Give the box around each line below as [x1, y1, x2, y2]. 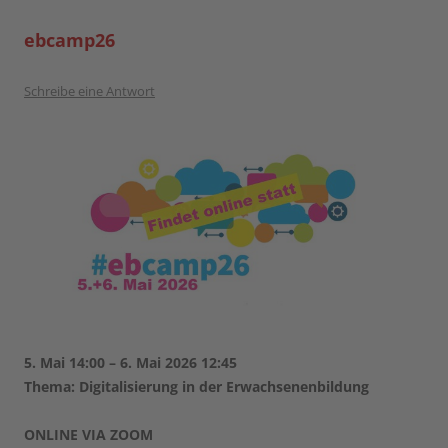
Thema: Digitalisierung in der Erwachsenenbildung [24, 376, 369, 396]
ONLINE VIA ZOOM [24, 424, 153, 444]
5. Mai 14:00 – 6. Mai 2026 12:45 [24, 352, 237, 372]
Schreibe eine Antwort [24, 82, 155, 101]
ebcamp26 [24, 28, 115, 53]
